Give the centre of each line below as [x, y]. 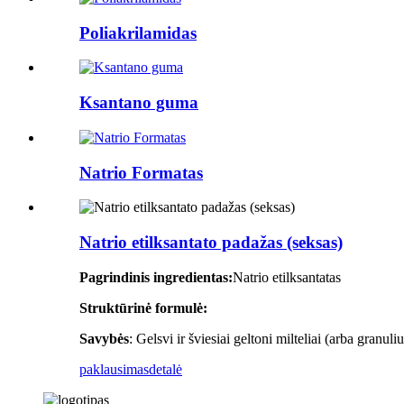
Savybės [104, 338]
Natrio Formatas [141, 172]
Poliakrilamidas [138, 32]
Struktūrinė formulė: [143, 308]
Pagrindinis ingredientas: [156, 277]
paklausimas [114, 369]
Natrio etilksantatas [287, 277]
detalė [165, 369]
